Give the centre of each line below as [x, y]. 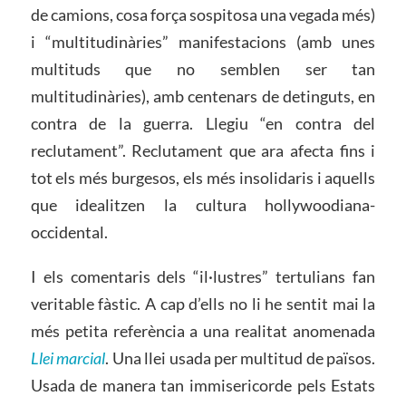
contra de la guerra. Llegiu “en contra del [203, 123]
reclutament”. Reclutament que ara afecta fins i [203, 150]
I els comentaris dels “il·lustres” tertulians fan [203, 277]
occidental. [69, 232]
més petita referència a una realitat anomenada [203, 331]
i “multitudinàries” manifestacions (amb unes [203, 41]
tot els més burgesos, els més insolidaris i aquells [203, 177]
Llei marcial [68, 358]
